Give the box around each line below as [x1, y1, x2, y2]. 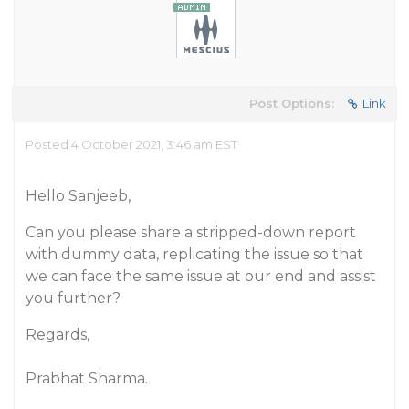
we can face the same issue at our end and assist [26, 267, 376, 285]
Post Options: [249, 96, 334, 110]
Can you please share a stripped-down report [26, 224, 356, 241]
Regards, [26, 326, 89, 343]
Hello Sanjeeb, [26, 187, 131, 204]
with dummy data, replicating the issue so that [26, 246, 363, 263]
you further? [26, 289, 121, 307]
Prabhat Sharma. [26, 370, 148, 387]
